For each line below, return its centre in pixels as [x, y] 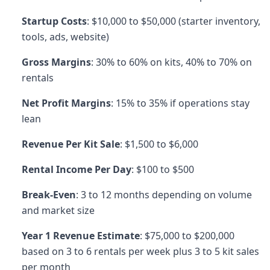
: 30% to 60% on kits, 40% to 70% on [171, 62]
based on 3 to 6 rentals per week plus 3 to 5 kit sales [140, 251]
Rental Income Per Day [77, 169]
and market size [58, 210]
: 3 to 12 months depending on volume [164, 195]
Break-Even [49, 195]
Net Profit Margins [66, 103]
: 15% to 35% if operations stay [180, 103]
